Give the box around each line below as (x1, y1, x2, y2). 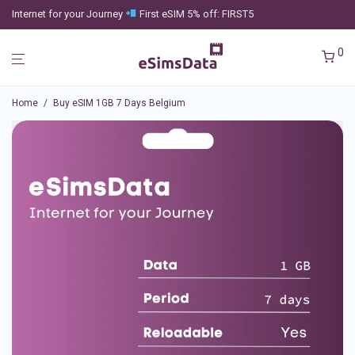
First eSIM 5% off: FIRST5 (136, 8, 254, 20)
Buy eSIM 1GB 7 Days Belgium (53, 97, 185, 109)
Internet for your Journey (12, 8, 125, 20)
